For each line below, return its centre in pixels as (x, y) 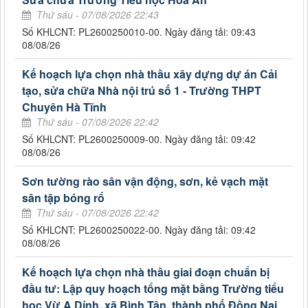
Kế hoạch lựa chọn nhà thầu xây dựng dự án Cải (150, 74)
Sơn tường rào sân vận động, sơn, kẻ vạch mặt (145, 181)
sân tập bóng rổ (63, 197)
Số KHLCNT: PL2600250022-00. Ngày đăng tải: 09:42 (139, 229)
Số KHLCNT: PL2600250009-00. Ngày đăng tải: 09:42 (139, 139)
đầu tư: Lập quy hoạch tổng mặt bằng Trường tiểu (153, 288)
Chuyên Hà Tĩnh (64, 107)
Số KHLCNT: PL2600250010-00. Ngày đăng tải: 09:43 (139, 31)
